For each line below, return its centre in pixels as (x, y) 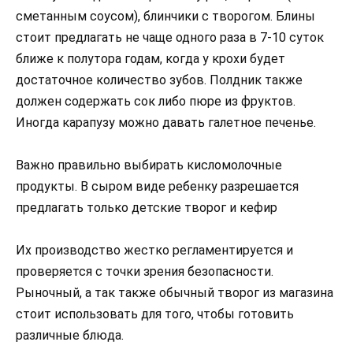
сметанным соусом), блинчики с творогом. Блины (165, 16)
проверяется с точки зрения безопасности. (145, 272)
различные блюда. (70, 336)
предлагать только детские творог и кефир (147, 207)
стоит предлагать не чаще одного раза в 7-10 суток (170, 37)
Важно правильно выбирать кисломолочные (149, 165)
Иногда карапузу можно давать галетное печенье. (166, 122)
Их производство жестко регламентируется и (154, 251)
